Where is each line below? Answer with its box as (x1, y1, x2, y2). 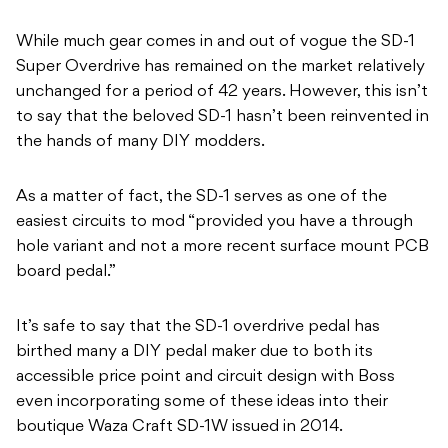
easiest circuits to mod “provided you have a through (16, 213, 413, 230)
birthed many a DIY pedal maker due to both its (16, 343, 373, 360)
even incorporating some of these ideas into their (16, 393, 388, 410)
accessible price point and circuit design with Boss (16, 368, 395, 385)
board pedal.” (16, 263, 116, 280)
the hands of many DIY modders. (16, 133, 265, 150)
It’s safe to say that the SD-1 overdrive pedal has (16, 318, 380, 335)
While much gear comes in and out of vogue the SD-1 (16, 33, 415, 50)
